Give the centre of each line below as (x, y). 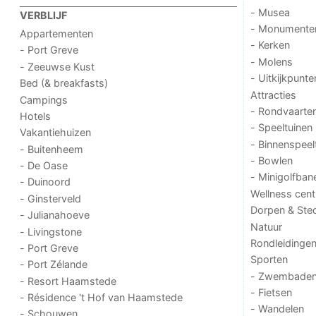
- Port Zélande (54, 265)
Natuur (266, 226)
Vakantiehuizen (56, 133)
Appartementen (57, 34)
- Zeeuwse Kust (57, 66)
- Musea (270, 12)
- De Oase (44, 166)
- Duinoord (45, 182)
